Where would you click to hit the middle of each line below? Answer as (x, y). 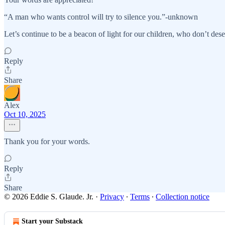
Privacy (112, 197)
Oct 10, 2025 (25, 114)
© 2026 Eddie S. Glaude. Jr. (49, 197)
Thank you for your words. (47, 141)
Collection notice (183, 197)
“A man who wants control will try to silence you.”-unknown (101, 17)
